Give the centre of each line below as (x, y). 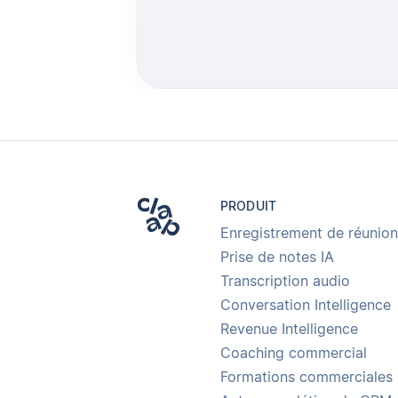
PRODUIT (248, 206)
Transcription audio (285, 282)
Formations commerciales (306, 378)
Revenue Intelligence (289, 330)
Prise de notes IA (277, 258)
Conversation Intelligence (305, 306)
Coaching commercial (293, 354)
